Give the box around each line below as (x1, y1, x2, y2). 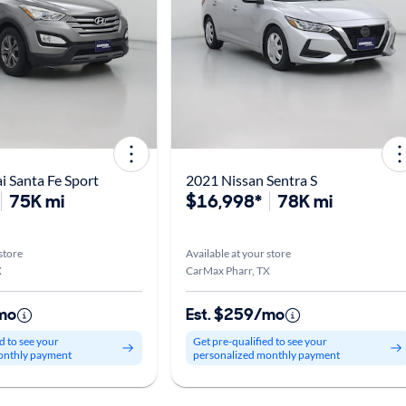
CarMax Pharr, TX (186, 264, 270, 277)
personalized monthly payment (193, 348, 340, 362)
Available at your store (186, 246, 291, 260)
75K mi (9, 189, 64, 213)
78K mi (277, 189, 333, 213)
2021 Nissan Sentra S (186, 171, 317, 188)
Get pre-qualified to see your (193, 334, 327, 348)
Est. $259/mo (186, 304, 285, 325)
